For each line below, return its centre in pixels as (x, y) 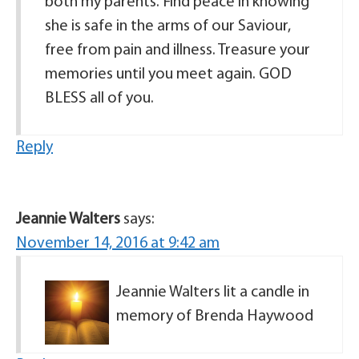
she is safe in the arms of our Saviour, (168, 26)
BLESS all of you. (99, 99)
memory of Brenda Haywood (215, 317)
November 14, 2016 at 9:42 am (118, 244)
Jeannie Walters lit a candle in (213, 292)
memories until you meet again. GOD (168, 75)
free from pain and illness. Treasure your (177, 50)
